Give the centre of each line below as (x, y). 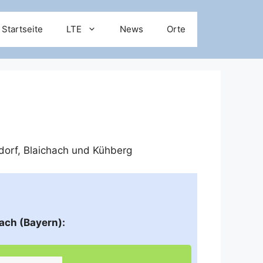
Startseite (22, 29)
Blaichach (46, 150)
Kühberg (112, 150)
